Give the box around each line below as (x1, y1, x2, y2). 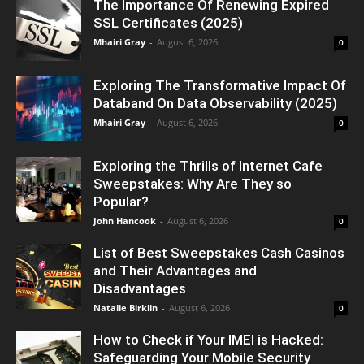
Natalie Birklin (93, 301, 158, 314)
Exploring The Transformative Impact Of (93, 77, 346, 94)
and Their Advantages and (93, 262, 257, 279)
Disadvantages (93, 280, 186, 297)
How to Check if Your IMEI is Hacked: (93, 331, 323, 349)
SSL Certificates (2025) (93, 15, 243, 32)
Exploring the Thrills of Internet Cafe (93, 158, 323, 175)
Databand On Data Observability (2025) (93, 95, 337, 112)
